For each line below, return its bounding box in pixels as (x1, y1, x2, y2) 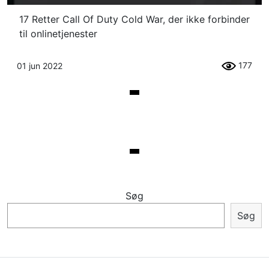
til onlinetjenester (19, 27, 97, 40)
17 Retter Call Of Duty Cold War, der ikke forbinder (19, 13, 250, 25)
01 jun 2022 (17, 60, 62, 71)
